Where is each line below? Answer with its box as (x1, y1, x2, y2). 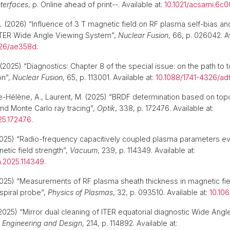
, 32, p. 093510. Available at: (113, 188, 209, 197)
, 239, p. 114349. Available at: (98, 146, 195, 155)
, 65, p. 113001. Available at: (63, 73, 156, 82)
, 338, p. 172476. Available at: (115, 104, 214, 112)
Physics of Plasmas (48, 188, 113, 197)
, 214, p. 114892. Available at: (82, 219, 177, 227)
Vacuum (70, 146, 98, 155)
